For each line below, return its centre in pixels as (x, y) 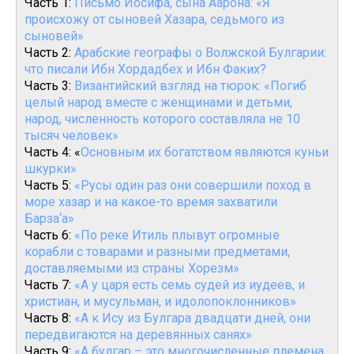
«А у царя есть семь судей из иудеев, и (190, 285)
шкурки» (51, 169)
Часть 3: (49, 86)
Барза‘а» (49, 218)
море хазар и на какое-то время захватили (151, 202)
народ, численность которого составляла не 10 (162, 119)
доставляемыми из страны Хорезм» (132, 268)
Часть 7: (49, 285)
